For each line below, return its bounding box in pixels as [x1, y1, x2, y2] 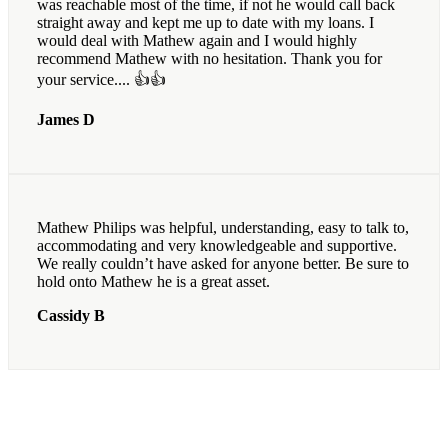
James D [37, 111, 95, 129]
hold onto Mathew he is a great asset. [37, 273, 270, 291]
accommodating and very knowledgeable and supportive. [37, 237, 397, 255]
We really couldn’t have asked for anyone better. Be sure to [37, 255, 409, 273]
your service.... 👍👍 [37, 71, 166, 89]
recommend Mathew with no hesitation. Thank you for [37, 50, 382, 68]
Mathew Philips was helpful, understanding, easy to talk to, [37, 219, 409, 237]
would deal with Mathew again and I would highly [37, 32, 357, 50]
